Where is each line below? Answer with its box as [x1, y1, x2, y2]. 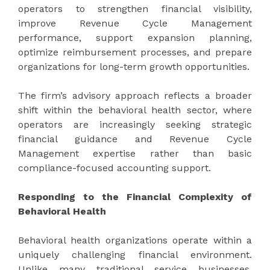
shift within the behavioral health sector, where [18, 104, 252, 116]
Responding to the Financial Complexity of [18, 190, 252, 202]
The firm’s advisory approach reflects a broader [18, 89, 252, 101]
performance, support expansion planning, [18, 31, 252, 43]
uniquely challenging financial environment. [18, 248, 252, 260]
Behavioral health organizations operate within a [18, 234, 252, 246]
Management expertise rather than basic [18, 147, 252, 159]
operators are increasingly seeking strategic [18, 118, 252, 130]
